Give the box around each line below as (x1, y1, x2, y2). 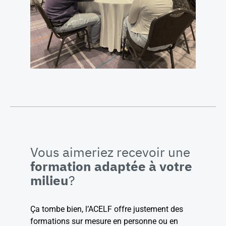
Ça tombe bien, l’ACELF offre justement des (30, 204, 183, 214)
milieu (30, 171, 69, 189)
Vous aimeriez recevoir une (30, 143, 190, 160)
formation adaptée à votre (30, 157, 192, 175)
